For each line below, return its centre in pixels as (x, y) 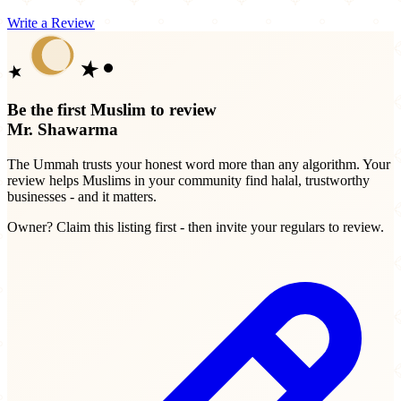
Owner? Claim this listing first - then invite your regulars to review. (196, 226)
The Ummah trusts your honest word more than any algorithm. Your (199, 164)
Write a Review (51, 23)
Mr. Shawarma (63, 130)
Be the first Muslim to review (112, 110)
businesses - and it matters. (82, 196)
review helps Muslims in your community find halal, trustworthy (188, 180)
